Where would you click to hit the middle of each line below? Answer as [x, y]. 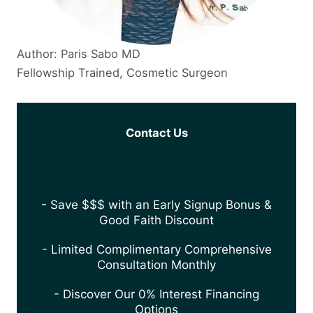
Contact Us [156, 132]
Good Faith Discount [156, 220]
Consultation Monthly [156, 265]
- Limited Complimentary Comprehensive [156, 250]
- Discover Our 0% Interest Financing [156, 294]
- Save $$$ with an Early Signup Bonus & [156, 205]
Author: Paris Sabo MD [79, 53]
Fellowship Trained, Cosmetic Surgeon [122, 72]
